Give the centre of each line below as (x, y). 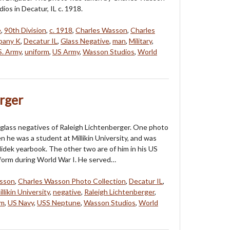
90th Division (25, 30)
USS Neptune (59, 203)
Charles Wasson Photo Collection (72, 181)
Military (140, 41)
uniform (37, 52)
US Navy (21, 203)
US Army (66, 52)
